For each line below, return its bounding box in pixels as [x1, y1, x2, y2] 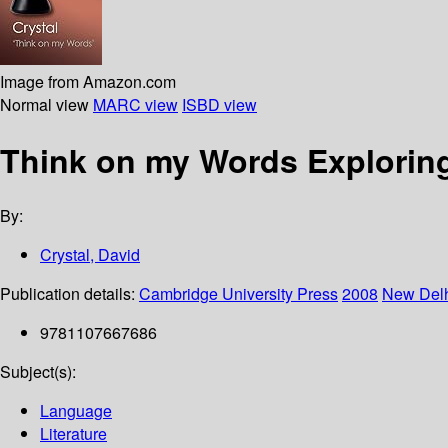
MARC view [93, 92, 178, 116]
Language [40, 399, 112, 423]
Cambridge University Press [139, 282, 338, 306]
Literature [40, 422, 107, 446]
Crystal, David [40, 243, 140, 267]
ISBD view [182, 92, 257, 116]
